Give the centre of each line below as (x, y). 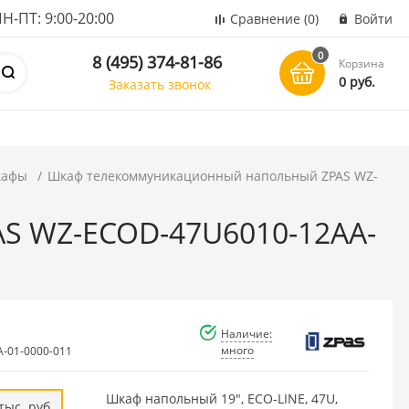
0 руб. (357, 82)
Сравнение (265, 19)
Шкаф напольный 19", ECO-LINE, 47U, (221, 398)
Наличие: (247, 333)
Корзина (362, 63)
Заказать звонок (160, 84)
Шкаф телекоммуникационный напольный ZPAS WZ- (213, 176)
